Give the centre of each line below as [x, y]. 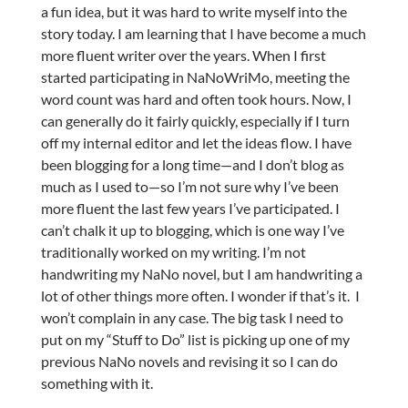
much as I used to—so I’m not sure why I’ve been [189, 187]
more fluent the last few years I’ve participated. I [190, 209]
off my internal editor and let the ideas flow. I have [196, 143]
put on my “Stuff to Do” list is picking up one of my [195, 340]
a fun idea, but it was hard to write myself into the [194, 12]
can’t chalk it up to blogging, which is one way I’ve [192, 230]
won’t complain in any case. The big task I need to [192, 318]
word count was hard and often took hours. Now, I [196, 99]
